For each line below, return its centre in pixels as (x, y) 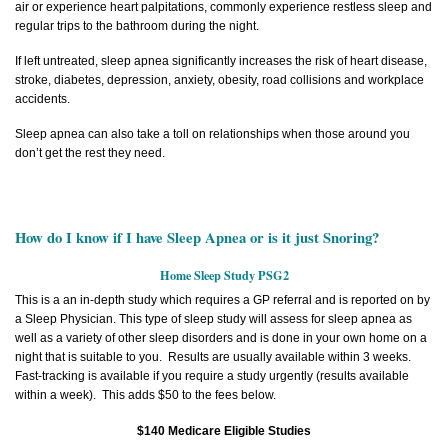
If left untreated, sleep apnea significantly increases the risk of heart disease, (221, 61)
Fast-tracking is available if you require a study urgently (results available (212, 376)
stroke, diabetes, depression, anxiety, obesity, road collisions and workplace (219, 80)
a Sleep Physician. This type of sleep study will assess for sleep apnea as (213, 319)
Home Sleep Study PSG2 (224, 275)
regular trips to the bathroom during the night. (137, 26)
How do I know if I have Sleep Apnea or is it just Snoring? (197, 237)
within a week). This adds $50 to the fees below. (145, 395)
